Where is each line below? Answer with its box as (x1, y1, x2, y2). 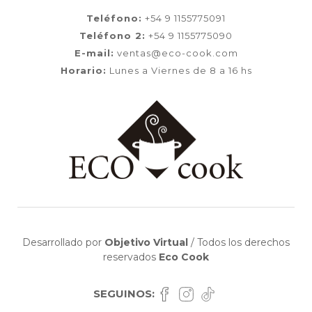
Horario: (60, 64, 107, 76)
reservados (103, 251, 159, 263)
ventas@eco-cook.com (114, 47, 238, 58)
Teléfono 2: (79, 29, 146, 41)
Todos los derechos (194, 236, 290, 249)
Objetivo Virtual (104, 236, 188, 249)
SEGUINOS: (93, 287, 155, 300)
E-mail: (74, 47, 114, 58)
